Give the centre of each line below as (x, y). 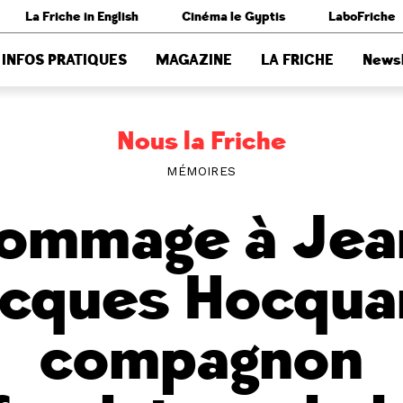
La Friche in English (82, 17)
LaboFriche (362, 17)
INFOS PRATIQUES (64, 60)
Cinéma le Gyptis (233, 17)
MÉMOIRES (201, 171)
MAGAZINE (194, 60)
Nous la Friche (201, 142)
